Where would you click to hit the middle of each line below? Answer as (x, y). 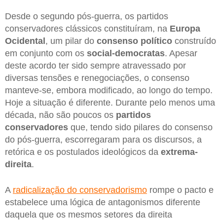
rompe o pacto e (180, 190)
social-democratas (125, 54)
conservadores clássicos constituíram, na (87, 29)
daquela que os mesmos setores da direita (89, 214)
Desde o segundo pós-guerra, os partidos (87, 17)
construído (194, 41)
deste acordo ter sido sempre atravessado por (95, 66)
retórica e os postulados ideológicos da (83, 152)
